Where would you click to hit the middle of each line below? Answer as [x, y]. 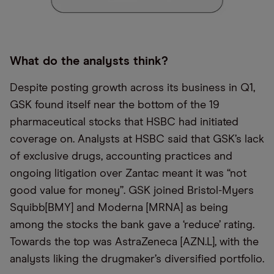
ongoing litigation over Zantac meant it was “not [128, 174]
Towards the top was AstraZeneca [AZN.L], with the [134, 243]
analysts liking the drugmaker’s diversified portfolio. [137, 260]
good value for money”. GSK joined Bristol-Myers [132, 191]
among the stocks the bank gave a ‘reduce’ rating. [134, 225]
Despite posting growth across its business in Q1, [132, 88]
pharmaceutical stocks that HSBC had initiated [124, 123]
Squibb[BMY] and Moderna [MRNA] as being [119, 208]
